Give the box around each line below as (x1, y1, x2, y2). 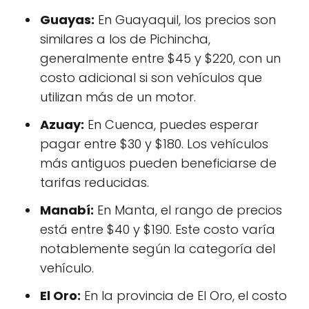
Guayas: (40, 11, 94, 28)
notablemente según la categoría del (40, 240, 275, 257)
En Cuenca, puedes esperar (84, 116, 259, 133)
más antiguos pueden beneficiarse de (40, 154, 277, 172)
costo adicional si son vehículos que (40, 69, 262, 86)
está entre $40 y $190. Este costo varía (40, 221, 275, 238)
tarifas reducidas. (40, 174, 149, 191)
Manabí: (40, 201, 94, 219)
